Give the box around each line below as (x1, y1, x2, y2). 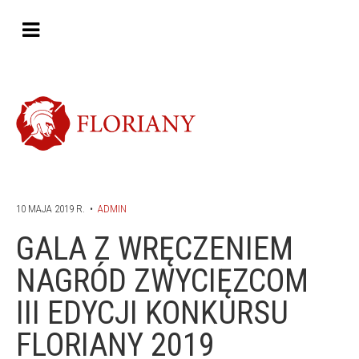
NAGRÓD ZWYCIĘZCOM (16, 261, 309, 300)
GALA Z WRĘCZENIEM (16, 229, 293, 268)
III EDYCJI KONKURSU (16, 293, 288, 332)
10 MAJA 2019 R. (16, 202, 85, 215)
